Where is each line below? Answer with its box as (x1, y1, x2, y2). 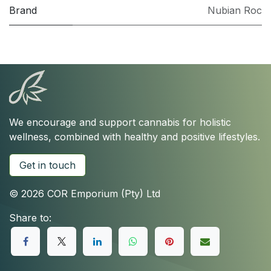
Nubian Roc (207, 4, 262, 16)
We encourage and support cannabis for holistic (9, 116, 231, 128)
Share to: (9, 212, 51, 224)
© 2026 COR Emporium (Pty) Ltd (9, 188, 160, 200)
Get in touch (19, 159, 76, 171)
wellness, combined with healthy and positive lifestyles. (9, 131, 260, 143)
